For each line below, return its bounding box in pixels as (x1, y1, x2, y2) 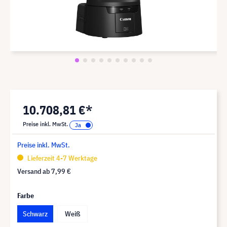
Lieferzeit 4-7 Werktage (26, 153, 97, 163)
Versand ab (17, 166, 51, 176)
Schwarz (23, 209, 48, 218)
